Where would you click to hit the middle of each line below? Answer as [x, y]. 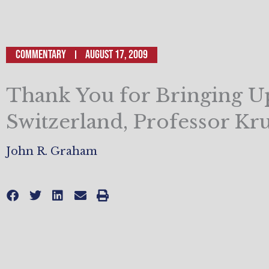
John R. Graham [52, 151]
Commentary [41, 54]
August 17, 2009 [116, 54]
